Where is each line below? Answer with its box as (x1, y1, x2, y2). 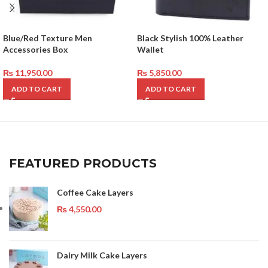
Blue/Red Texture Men (3, 33, 92, 43)
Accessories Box (3, 44, 68, 54)
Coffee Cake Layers (57, 187, 133, 197)
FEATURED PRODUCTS (9, 156, 157, 170)
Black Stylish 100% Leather (137, 33, 243, 43)
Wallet (137, 44, 164, 54)
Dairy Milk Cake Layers (57, 250, 147, 260)
